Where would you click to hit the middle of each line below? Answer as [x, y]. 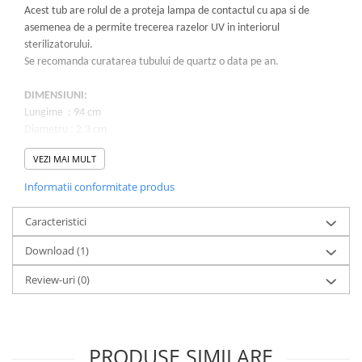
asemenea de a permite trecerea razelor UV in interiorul [152, 28]
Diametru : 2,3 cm [65, 130]
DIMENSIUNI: [56, 96]
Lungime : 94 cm [63, 113]
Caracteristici [56, 222]
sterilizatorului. [59, 45]
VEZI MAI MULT [65, 159]
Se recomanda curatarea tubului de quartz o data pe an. [152, 62]
